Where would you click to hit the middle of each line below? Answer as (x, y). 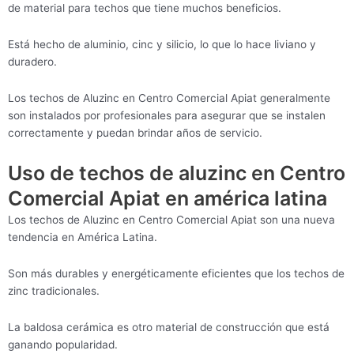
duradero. (32, 62)
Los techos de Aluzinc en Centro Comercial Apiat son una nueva (171, 219)
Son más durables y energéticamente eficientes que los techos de (176, 273)
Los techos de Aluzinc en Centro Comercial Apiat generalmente (169, 98)
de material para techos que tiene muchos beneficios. (145, 8)
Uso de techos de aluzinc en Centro (177, 173)
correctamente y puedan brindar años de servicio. (135, 133)
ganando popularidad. (63, 344)
